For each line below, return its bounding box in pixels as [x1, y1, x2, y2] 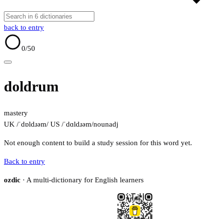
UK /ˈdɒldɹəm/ [4, 120, 48, 129]
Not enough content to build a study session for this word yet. [4, 139, 192, 147]
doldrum [4, 78, 59, 95]
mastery [4, 109, 28, 117]
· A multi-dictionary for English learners [21, 176, 144, 184]
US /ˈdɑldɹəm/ [48, 120, 93, 129]
